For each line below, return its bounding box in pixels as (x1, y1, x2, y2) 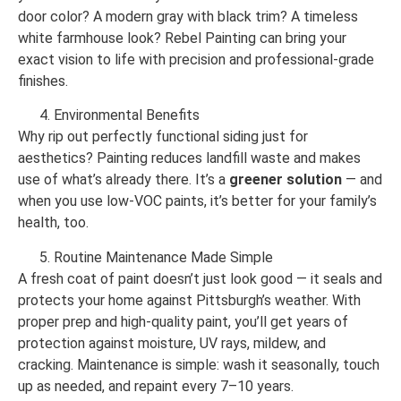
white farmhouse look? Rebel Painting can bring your (18, 29, 346, 47)
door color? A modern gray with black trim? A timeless (18, 7, 358, 25)
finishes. (18, 72, 68, 90)
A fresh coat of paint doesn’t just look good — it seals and (18, 269, 382, 287)
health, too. (18, 214, 89, 232)
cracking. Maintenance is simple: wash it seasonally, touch (18, 355, 380, 373)
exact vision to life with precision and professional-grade (18, 50, 374, 68)
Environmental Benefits (54, 107, 200, 124)
